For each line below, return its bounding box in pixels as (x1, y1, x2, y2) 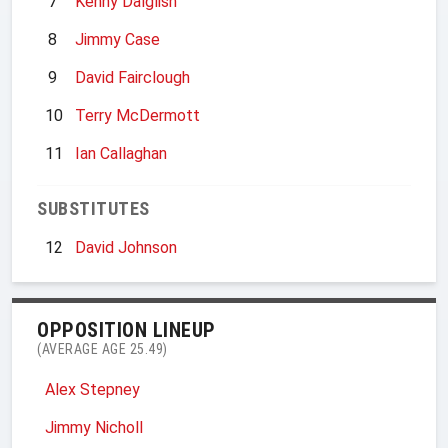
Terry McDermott (75, 105, 200, 125)
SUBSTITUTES (37, 197, 150, 219)
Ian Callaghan (75, 143, 167, 163)
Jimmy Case (75, 29, 160, 49)
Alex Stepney (45, 379, 140, 399)
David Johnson (75, 237, 177, 257)
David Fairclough (75, 67, 190, 87)
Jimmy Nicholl (45, 417, 143, 437)
